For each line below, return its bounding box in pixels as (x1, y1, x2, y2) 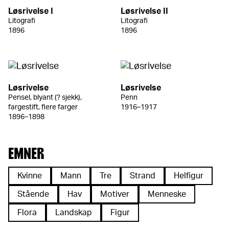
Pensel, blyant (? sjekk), (8, 94, 82, 101)
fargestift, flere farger (8, 103, 78, 111)
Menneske (148, 190, 186, 198)
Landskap (55, 208, 92, 217)
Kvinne (17, 171, 42, 180)
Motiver (100, 190, 129, 198)
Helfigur (174, 171, 203, 180)
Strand (130, 171, 155, 180)
